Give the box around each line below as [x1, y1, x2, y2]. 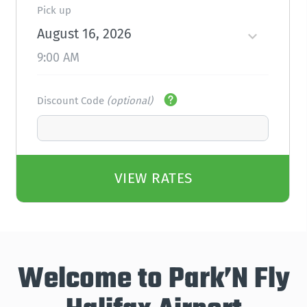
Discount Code [37, 95, 107, 107]
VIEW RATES [114, 169, 193, 187]
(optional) [107, 95, 153, 107]
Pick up [37, 4, 71, 16]
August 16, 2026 [37, 25, 132, 42]
